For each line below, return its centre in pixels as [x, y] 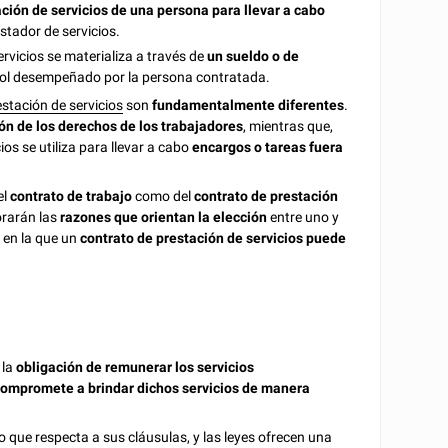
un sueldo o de [253, 56]
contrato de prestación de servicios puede [213, 238]
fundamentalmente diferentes [248, 105]
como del [163, 196]
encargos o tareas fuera [268, 147]
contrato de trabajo [71, 196]
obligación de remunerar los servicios [135, 367]
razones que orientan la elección [164, 217]
